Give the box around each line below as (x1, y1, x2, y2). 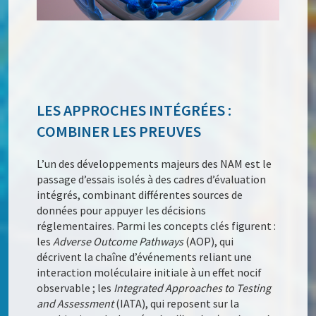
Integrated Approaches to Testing (114, 280, 272, 295)
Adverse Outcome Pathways (53, 233, 184, 248)
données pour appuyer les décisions (37, 202, 207, 217)
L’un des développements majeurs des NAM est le (37, 156, 272, 171)
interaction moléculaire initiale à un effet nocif (37, 265, 262, 279)
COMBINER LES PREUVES (37, 121, 202, 141)
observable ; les (37, 280, 114, 295)
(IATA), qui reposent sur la (114, 296, 240, 310)
